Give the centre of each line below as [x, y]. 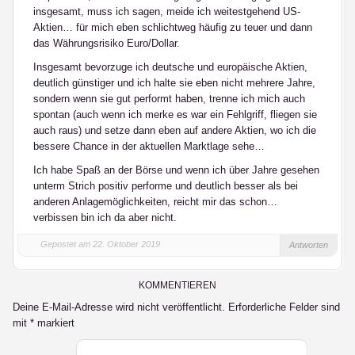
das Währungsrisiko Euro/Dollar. [107, 43]
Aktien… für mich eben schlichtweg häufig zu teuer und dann [173, 27]
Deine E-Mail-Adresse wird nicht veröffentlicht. [119, 307]
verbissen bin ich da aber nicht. [105, 218]
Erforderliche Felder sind [284, 307]
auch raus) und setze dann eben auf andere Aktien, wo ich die [175, 130]
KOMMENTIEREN [177, 285]
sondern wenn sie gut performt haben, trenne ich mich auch [169, 99]
